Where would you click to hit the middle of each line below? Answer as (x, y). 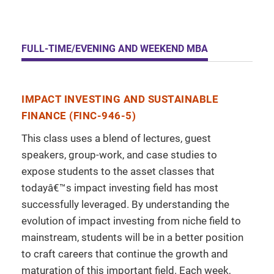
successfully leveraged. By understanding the (125, 205)
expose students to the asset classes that (118, 172)
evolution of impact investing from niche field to (131, 221)
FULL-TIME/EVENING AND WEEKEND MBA (115, 49)
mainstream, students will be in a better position (132, 238)
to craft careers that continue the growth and (125, 254)
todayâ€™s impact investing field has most (120, 188)
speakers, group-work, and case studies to (119, 155)
